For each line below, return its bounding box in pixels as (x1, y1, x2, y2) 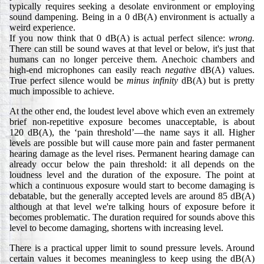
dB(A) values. (196, 65, 255, 75)
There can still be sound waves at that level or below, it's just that (9, 44, 255, 54)
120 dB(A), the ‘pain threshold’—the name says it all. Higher (9, 127, 255, 138)
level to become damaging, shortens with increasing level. (9, 223, 223, 233)
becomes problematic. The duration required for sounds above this (9, 212, 255, 223)
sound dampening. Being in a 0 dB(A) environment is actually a (9, 12, 255, 22)
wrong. (229, 33, 255, 44)
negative (165, 65, 196, 75)
